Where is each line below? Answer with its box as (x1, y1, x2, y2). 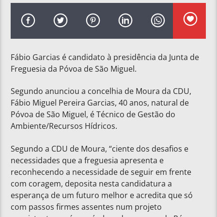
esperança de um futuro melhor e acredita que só (11, 189, 193, 201)
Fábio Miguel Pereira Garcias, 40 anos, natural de (11, 97, 189, 108)
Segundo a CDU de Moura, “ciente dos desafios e (11, 143, 189, 154)
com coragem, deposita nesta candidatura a (11, 178, 172, 189)
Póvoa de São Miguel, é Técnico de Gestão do (11, 109, 176, 120)
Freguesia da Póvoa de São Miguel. (11, 63, 137, 74)
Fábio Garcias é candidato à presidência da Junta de (11, 51, 200, 62)
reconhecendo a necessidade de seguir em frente (11, 166, 192, 177)
